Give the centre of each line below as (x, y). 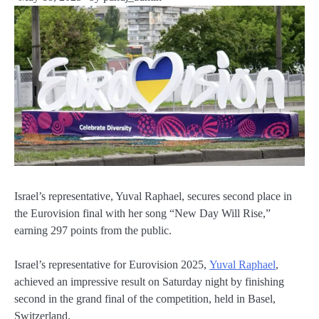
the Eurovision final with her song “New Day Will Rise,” (142, 213)
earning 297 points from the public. (93, 230)
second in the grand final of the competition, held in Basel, (145, 298)
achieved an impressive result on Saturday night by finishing (149, 281)
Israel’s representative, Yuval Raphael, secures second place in (153, 196)
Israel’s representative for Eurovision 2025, (112, 264)
